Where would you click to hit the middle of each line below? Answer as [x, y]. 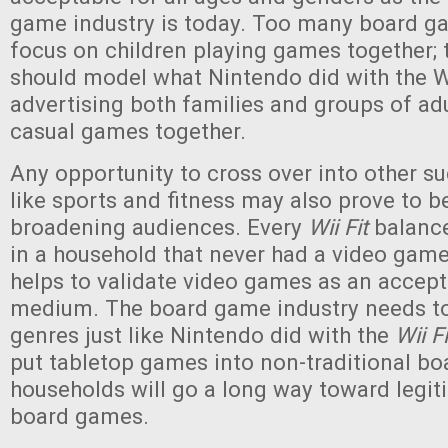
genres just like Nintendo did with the [202, 335]
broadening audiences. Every [159, 227]
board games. [79, 416]
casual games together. [128, 131]
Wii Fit [338, 227]
